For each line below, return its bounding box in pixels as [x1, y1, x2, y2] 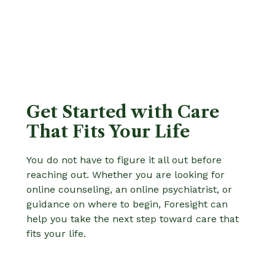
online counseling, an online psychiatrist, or [26, 183, 232, 195]
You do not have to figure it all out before [26, 153, 222, 166]
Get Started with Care [26, 101, 219, 122]
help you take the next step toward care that [26, 212, 239, 225]
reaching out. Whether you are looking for [26, 168, 225, 180]
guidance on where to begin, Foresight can [26, 198, 228, 210]
